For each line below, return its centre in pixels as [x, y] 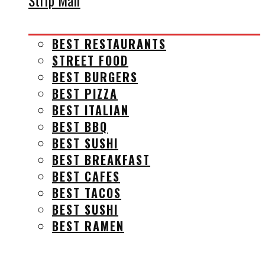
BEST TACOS [87, 193]
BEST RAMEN [88, 226]
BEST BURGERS [95, 77]
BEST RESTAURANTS [109, 43]
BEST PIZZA [85, 93]
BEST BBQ [80, 126]
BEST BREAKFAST [101, 159]
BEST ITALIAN [91, 110]
